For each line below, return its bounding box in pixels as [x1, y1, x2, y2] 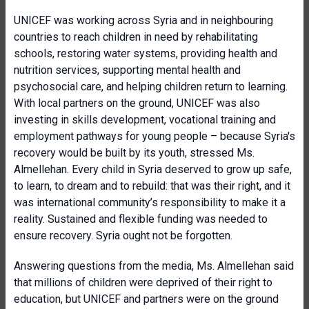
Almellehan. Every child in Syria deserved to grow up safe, [14, 163, 292, 176]
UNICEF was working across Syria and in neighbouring [14, 14, 273, 27]
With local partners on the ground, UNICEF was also [14, 97, 260, 110]
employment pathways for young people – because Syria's [14, 130, 295, 143]
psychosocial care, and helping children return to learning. [14, 80, 288, 93]
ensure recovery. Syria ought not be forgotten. [14, 229, 232, 242]
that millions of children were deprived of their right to [14, 276, 272, 289]
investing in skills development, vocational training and [14, 113, 276, 126]
